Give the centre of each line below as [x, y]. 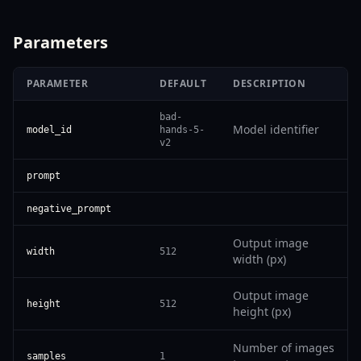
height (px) [262, 311]
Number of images [284, 347]
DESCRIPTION [270, 83]
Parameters [60, 42]
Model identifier [276, 129]
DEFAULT [183, 83]
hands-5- [182, 129]
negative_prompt [69, 208]
